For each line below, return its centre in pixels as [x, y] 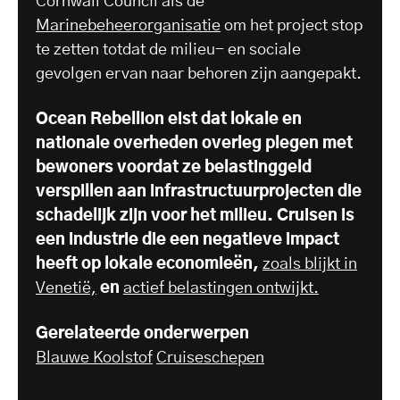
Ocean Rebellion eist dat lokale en [169, 120]
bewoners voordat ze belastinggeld [174, 168]
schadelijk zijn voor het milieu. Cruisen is [195, 217]
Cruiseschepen [210, 358]
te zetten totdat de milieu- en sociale [168, 50]
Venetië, [66, 289]
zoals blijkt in [310, 265]
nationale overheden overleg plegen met [194, 144]
